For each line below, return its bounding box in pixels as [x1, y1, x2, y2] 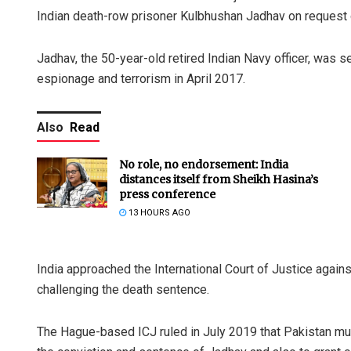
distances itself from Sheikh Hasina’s [119, 172, 318, 186]
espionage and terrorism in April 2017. [37, 71, 245, 86]
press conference [119, 186, 215, 201]
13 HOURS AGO [126, 207, 190, 218]
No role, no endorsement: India [119, 157, 288, 172]
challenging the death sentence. [37, 281, 209, 297]
